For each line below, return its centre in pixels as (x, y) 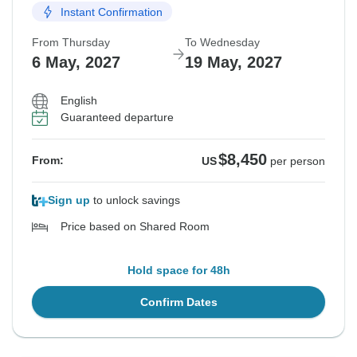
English (79, 101)
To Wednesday (222, 43)
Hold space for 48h (178, 271)
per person (298, 161)
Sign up (69, 200)
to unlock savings (135, 200)
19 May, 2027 (233, 63)
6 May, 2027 (76, 63)
